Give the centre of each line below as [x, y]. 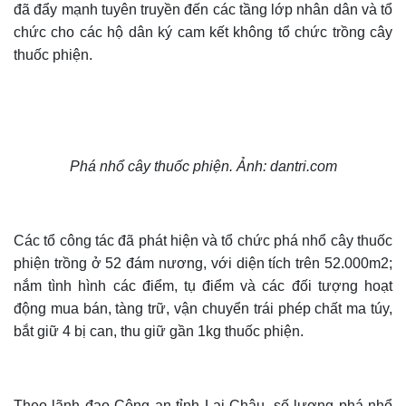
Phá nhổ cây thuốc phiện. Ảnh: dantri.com [203, 167]
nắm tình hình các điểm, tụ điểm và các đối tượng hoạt [203, 286]
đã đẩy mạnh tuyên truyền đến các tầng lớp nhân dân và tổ [203, 10]
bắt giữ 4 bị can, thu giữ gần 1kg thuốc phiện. [159, 332]
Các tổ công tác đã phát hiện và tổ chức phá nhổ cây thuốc [203, 241]
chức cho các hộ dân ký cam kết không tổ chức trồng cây [203, 33]
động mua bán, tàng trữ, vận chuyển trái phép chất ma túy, [203, 309]
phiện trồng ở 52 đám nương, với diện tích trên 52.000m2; [203, 264]
